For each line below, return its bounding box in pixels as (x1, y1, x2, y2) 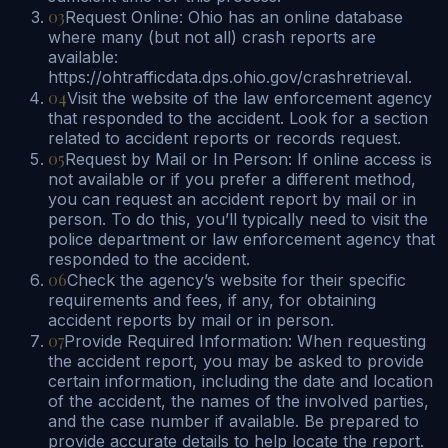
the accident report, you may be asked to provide (48, 350, 424, 371)
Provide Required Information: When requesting (64, 330, 426, 351)
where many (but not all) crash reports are (48, 26, 376, 47)
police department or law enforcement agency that (48, 228, 435, 249)
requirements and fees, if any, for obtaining (48, 289, 376, 310)
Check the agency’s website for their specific (67, 269, 406, 290)
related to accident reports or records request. (48, 127, 401, 148)
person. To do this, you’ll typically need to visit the (48, 208, 428, 229)
